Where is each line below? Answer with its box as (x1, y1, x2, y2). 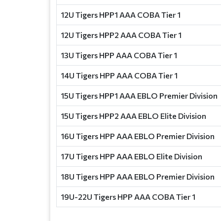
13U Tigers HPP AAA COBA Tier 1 (61, 50, 177, 60)
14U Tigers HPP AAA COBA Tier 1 (61, 71, 178, 80)
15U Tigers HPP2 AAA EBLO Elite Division (61, 111, 206, 120)
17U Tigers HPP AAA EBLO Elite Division (61, 151, 202, 161)
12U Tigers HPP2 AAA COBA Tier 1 (61, 30, 182, 39)
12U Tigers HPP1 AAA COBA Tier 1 (61, 10, 181, 19)
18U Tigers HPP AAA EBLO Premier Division (61, 172, 215, 181)
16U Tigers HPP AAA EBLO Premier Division (61, 131, 215, 141)
